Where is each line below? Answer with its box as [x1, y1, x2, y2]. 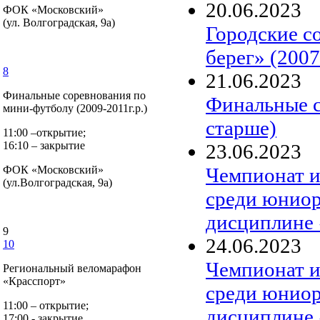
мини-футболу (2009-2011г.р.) [3, 102, 147, 114]
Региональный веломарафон [3, 262, 141, 274]
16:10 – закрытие [3, 139, 85, 151]
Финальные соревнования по [3, 89, 146, 101]
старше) [206, 116, 276, 139]
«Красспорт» [3, 275, 66, 287]
